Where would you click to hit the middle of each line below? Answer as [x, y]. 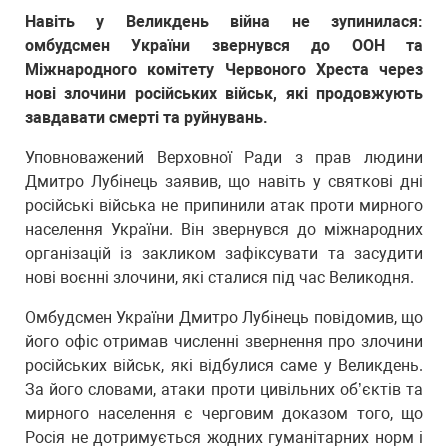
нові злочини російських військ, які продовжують [224, 93]
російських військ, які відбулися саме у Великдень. [224, 365]
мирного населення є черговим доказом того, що [224, 413]
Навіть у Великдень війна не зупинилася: [224, 21]
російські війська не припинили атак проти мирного [224, 205]
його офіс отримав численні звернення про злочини [224, 341]
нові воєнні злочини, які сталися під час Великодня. [219, 277]
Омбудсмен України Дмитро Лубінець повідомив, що [224, 317]
